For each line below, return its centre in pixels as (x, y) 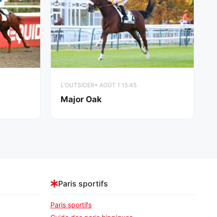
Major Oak (81, 99)
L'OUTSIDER (77, 85)
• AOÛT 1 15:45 (115, 85)
